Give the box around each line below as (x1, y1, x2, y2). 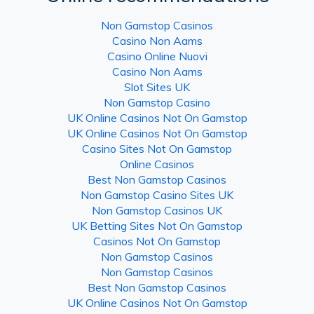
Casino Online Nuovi (107, 48, 207, 63)
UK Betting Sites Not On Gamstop (71, 218, 243, 233)
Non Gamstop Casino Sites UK (81, 187, 233, 202)
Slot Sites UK (124, 79, 190, 94)
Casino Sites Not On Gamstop (82, 141, 232, 156)
